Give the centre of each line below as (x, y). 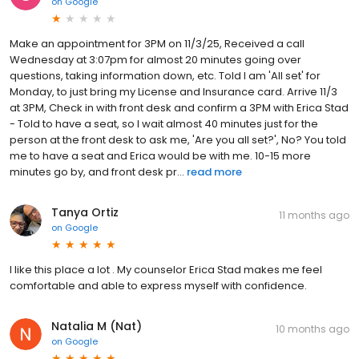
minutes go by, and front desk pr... (97, 172)
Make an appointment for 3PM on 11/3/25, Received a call (157, 44)
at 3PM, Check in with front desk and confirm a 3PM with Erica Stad (179, 108)
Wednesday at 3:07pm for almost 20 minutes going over (155, 60)
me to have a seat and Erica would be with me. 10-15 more (160, 156)
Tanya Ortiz (85, 213)
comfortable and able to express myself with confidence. (158, 286)
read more (214, 172)
